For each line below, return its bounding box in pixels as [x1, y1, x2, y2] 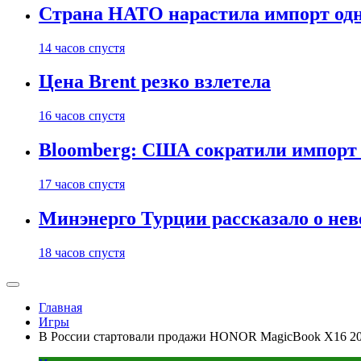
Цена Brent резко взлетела [39, 71, 271, 93]
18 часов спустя [39, 246, 125, 259]
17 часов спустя [39, 177, 125, 192]
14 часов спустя [39, 40, 125, 55]
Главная [39, 301, 82, 314]
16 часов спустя [39, 109, 125, 123]
